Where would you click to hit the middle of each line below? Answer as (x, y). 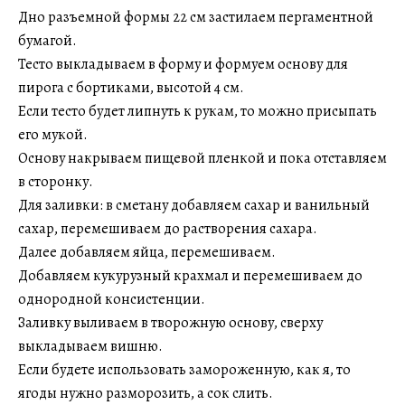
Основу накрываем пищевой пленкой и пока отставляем (202, 158)
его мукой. (53, 134)
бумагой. (47, 40)
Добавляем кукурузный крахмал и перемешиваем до (190, 275)
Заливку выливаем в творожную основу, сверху (170, 322)
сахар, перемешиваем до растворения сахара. (168, 228)
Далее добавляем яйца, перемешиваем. (147, 252)
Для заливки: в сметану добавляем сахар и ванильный (194, 205)
